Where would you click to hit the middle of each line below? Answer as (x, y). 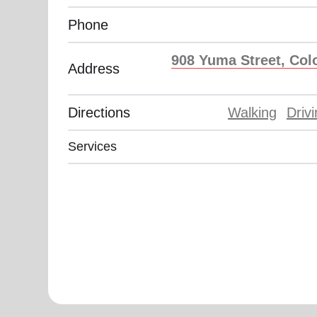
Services (92, 146)
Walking (252, 113)
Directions (99, 113)
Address (94, 69)
